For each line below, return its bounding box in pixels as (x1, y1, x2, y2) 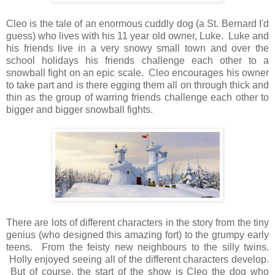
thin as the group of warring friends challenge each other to (6, 92, 269, 103)
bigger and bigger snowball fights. (6, 104, 153, 115)
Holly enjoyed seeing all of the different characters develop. (6, 254, 269, 265)
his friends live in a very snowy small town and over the (6, 43, 269, 54)
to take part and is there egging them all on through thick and (6, 80, 269, 91)
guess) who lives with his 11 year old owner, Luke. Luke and (6, 31, 269, 42)
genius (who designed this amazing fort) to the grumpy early (6, 230, 269, 241)
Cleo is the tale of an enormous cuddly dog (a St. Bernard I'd (6, 18, 269, 29)
